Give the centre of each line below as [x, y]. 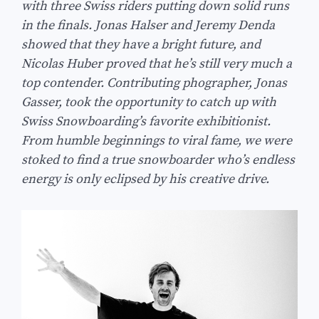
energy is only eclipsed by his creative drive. [147, 179]
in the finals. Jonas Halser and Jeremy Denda [148, 25]
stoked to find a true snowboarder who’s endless [158, 159]
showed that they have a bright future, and [141, 44]
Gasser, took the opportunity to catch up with [149, 102]
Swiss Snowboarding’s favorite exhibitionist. [146, 121]
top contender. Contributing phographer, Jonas [154, 83]
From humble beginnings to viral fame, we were [157, 140]
